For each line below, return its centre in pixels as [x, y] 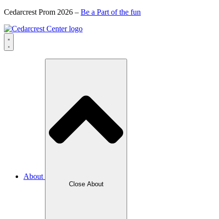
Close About [86, 184]
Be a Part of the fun [111, 12]
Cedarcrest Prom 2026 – [42, 12]
